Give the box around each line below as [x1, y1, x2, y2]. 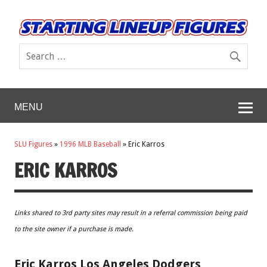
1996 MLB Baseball [60, 140, 121, 149]
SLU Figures [14, 140, 52, 149]
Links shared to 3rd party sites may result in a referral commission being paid [14, 209, 247, 217]
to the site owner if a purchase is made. [14, 225, 133, 233]
